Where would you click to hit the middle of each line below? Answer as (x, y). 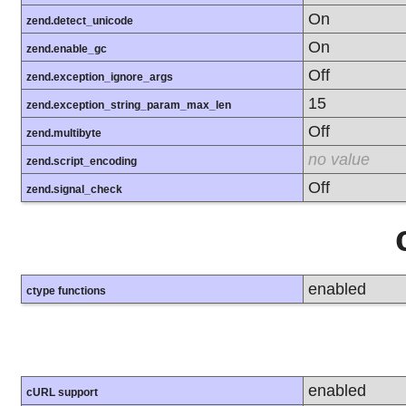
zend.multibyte (64, 134)
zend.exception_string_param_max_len (129, 106)
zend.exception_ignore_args (100, 77)
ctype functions (66, 291)
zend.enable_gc (67, 49)
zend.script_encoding (82, 162)
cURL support (62, 393)
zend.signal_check (74, 190)
